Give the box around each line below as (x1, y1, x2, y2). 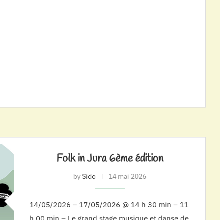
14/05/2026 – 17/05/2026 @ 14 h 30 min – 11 (29, 200, 189, 209)
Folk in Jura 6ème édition (56, 151, 164, 166)
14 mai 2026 (109, 172, 147, 181)
